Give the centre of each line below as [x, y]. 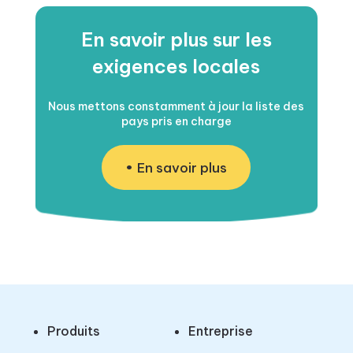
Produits [73, 331]
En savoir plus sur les [176, 40]
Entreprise [220, 331]
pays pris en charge [176, 122]
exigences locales [176, 67]
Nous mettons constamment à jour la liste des [176, 107]
